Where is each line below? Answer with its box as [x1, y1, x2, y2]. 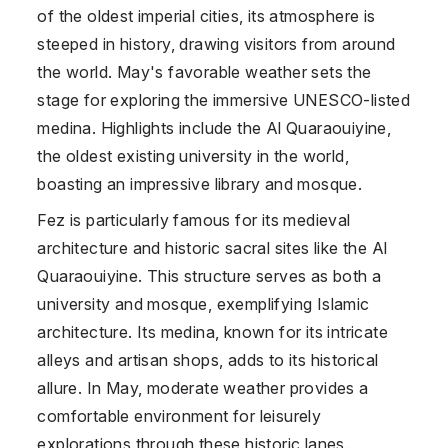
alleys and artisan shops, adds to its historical [37, 349, 379, 370]
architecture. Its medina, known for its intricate [37, 321, 388, 342]
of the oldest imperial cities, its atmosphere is [37, 5, 376, 26]
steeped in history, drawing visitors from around [37, 33, 396, 54]
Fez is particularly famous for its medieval [37, 209, 351, 230]
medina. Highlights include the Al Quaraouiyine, [37, 117, 392, 138]
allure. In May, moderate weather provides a [37, 377, 369, 398]
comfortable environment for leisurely [37, 405, 322, 426]
